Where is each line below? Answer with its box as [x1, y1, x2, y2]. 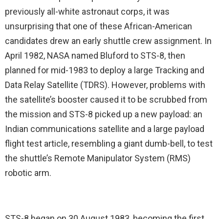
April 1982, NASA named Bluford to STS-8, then [5, 50, 185, 61]
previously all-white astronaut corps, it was [5, 6, 170, 17]
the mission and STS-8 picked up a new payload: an [5, 109, 202, 119]
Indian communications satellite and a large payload [5, 124, 204, 134]
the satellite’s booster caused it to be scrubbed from [5, 94, 207, 105]
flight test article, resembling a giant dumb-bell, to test [5, 138, 213, 149]
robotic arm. [5, 168, 51, 178]
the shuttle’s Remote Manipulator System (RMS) [5, 153, 191, 163]
